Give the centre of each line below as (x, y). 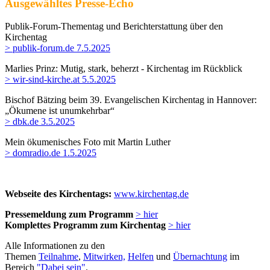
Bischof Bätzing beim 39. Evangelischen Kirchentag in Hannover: (131, 100)
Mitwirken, (104, 257)
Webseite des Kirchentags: (58, 194)
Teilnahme (58, 257)
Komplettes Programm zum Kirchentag (86, 225)
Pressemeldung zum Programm (69, 215)
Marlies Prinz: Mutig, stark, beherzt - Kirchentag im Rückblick (124, 69)
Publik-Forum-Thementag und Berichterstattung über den (114, 27)
